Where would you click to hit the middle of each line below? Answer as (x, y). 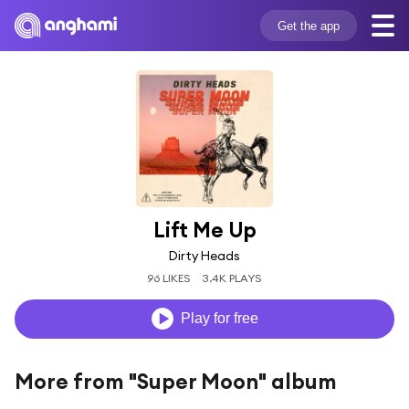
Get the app (308, 26)
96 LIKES (168, 278)
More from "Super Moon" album (176, 381)
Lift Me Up (204, 230)
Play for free (219, 319)
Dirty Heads (204, 255)
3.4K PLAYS (232, 278)
